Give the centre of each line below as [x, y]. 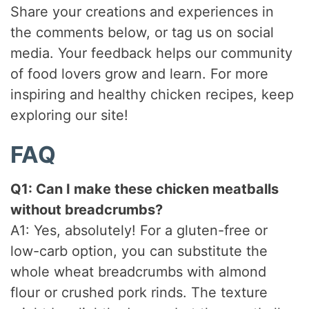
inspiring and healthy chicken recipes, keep [152, 95]
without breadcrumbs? [87, 209]
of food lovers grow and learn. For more [140, 74]
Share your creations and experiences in [142, 12]
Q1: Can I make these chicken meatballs [145, 189]
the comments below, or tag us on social [142, 33]
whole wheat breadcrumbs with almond [139, 271]
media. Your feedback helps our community [152, 53]
